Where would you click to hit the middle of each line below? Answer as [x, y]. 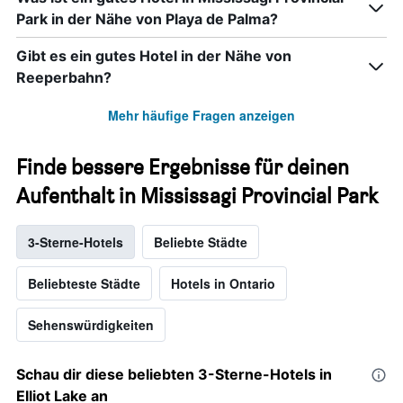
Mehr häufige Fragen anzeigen [201, 116]
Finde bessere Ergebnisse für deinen [183, 167]
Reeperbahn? [64, 78]
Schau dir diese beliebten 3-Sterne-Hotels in [174, 375]
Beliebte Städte [201, 242]
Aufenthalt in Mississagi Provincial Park [197, 196]
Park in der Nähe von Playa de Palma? [147, 19]
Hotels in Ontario [223, 284]
